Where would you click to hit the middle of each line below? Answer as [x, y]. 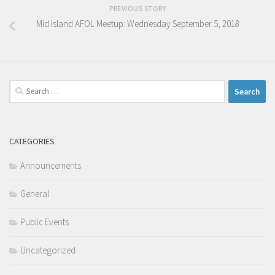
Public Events [45, 222]
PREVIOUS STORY [137, 9]
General [35, 194]
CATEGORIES [32, 141]
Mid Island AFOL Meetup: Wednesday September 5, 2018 [137, 24]
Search [21, 87]
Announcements [51, 166]
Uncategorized [48, 250]
